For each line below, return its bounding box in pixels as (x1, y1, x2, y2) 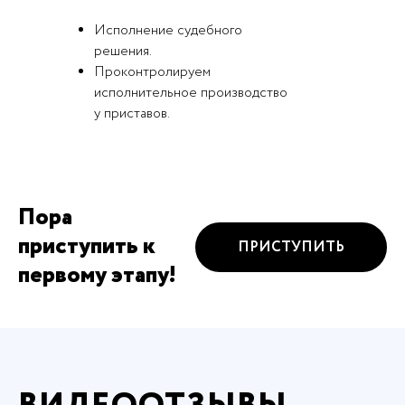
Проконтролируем (94, 62, 211, 82)
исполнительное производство (94, 83, 287, 103)
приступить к (18, 229, 155, 264)
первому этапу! (18, 258, 175, 293)
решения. (94, 42, 152, 61)
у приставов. (94, 104, 170, 124)
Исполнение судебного (94, 21, 242, 41)
